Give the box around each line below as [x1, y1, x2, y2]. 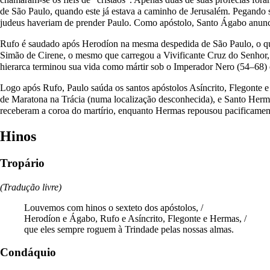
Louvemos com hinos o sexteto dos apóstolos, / [24, 202, 203, 213]
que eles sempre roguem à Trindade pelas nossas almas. [24, 224, 234, 234]
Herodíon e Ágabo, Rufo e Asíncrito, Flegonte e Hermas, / [24, 213, 246, 224]
